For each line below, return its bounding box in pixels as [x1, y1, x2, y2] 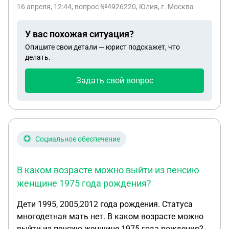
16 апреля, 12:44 [17, 3, 72, 11]
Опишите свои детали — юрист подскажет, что [25, 43, 180, 51]
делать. [25, 53, 51, 61]
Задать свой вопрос [76, 76, 153, 85]
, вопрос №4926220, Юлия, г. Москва [72, 3, 194, 11]
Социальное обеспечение [35, 135, 120, 143]
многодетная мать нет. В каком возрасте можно [17, 212, 203, 221]
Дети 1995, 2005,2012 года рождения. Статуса [17, 199, 193, 209]
